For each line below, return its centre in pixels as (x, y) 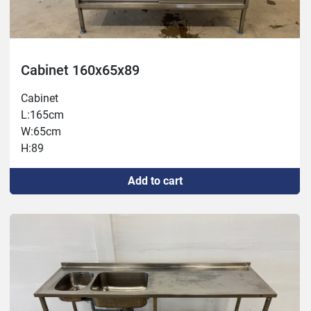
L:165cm (42, 115)
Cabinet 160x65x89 (80, 70)
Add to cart (155, 181)
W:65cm (41, 132)
